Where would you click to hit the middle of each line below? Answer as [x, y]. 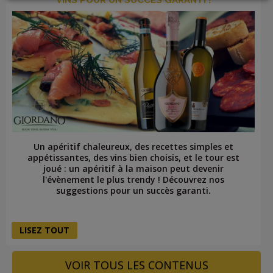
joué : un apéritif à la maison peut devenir [133, 168]
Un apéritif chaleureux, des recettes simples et [133, 146]
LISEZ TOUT [44, 230]
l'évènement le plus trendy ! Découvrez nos [133, 179]
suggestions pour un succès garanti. [133, 190]
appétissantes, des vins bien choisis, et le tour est [133, 157]
